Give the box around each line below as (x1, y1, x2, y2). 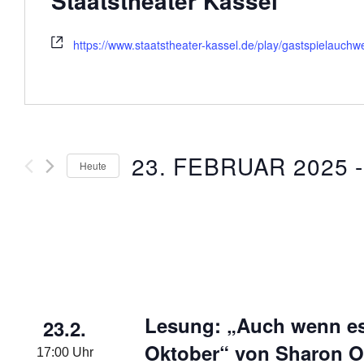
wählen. (131, 214, 174, 227)
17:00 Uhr (36, 345, 93, 359)
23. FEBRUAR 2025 (132, 149, 349, 182)
